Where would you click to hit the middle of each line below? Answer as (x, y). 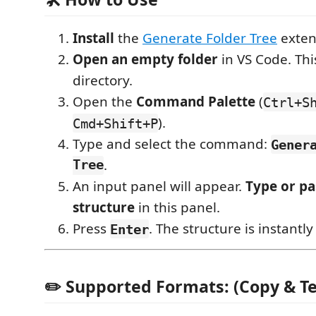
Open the (104, 102)
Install (93, 38)
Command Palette (196, 102)
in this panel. (177, 208)
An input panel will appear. (159, 187)
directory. (103, 81)
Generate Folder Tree (210, 38)
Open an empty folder (145, 60)
